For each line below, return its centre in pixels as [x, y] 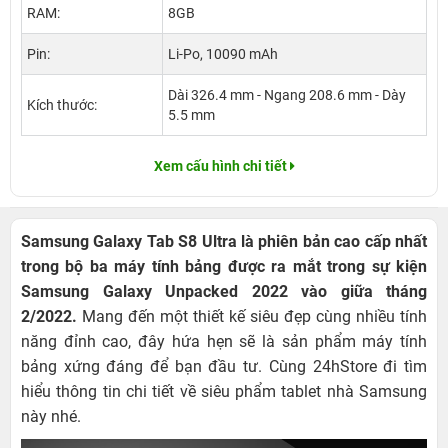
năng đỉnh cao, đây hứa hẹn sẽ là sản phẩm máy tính [224, 342]
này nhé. [55, 417]
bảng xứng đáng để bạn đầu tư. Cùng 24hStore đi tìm [224, 367]
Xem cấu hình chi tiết [220, 166]
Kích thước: [62, 105]
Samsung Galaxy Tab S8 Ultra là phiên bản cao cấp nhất [224, 242]
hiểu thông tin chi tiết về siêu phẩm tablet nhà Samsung [224, 392]
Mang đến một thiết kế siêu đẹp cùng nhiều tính [252, 317]
